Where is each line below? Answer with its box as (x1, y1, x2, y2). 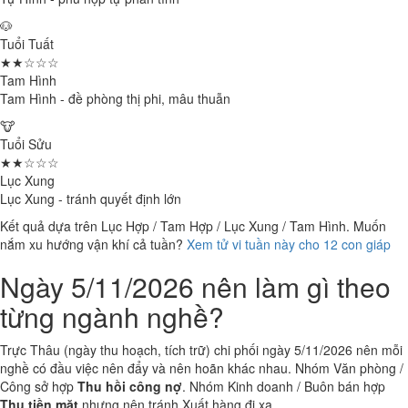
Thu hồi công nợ (77, 377, 182, 395)
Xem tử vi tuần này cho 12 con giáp (187, 235, 391, 253)
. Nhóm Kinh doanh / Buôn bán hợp (182, 377, 385, 395)
